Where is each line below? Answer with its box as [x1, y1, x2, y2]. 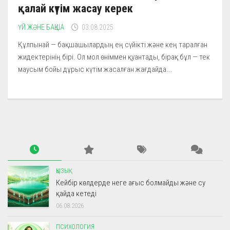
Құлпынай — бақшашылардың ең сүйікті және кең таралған [18, 40, 207, 49]
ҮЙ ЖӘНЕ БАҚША [18, 23, 64, 31]
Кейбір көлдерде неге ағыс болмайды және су [56, 178, 205, 187]
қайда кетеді [56, 188, 97, 198]
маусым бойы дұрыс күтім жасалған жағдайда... [18, 64, 172, 74]
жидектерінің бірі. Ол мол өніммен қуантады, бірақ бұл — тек [18, 52, 210, 62]
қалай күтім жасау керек [18, 2, 133, 15]
